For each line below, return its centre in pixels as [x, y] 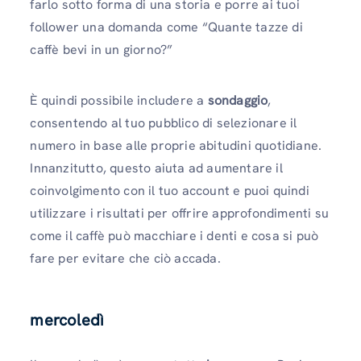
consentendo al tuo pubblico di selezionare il [164, 122]
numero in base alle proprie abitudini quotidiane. [176, 145]
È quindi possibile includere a [119, 100]
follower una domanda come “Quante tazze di [166, 27]
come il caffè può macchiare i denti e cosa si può [174, 235]
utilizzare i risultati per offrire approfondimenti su [179, 213]
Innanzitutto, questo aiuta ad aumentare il [156, 168]
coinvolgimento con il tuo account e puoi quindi [170, 190]
